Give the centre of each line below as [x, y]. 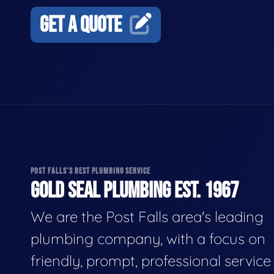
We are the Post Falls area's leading [147, 217]
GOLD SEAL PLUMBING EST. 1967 [135, 191]
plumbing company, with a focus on [148, 239]
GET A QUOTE [81, 25]
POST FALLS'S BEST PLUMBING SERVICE [91, 171]
